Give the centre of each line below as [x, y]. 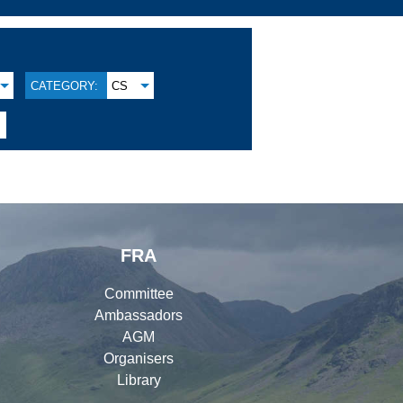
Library [139, 380]
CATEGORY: [64, 85]
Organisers [139, 358]
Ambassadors [139, 315]
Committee [139, 293]
